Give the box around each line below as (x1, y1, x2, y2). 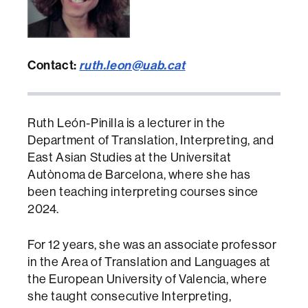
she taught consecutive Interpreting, (27, 288, 232, 304)
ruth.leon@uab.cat (79, 57, 186, 73)
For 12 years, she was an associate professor (27, 236, 277, 252)
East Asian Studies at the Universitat (27, 149, 232, 165)
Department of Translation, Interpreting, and (27, 132, 274, 148)
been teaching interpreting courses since (27, 184, 259, 199)
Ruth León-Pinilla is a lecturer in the (27, 115, 225, 131)
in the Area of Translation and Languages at (27, 254, 271, 269)
